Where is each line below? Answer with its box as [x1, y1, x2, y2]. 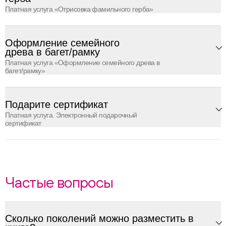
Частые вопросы [5, 174, 114, 191]
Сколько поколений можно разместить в [5, 213, 194, 224]
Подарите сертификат [5, 99, 108, 110]
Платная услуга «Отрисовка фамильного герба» [5, 5, 153, 13]
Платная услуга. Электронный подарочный [5, 111, 137, 119]
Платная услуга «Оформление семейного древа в [5, 59, 160, 67]
